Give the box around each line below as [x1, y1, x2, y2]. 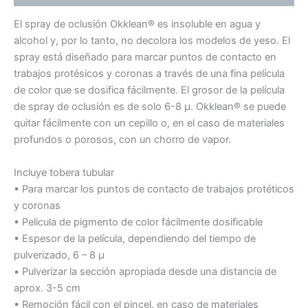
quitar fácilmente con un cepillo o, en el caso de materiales [14, 117, 285, 130]
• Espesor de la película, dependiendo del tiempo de [14, 232, 256, 245]
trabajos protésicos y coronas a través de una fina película [14, 67, 285, 80]
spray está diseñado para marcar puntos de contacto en [14, 51, 276, 64]
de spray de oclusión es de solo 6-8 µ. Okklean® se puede [14, 100, 286, 113]
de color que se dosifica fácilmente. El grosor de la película [14, 84, 285, 97]
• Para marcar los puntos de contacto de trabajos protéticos [14, 182, 294, 195]
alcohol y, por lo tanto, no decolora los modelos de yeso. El [14, 34, 290, 47]
